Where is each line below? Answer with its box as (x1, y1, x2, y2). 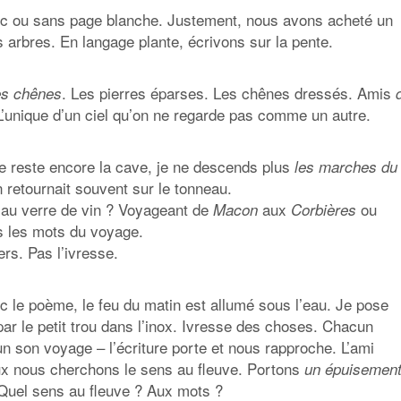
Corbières (291, 198, 356, 220)
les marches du (290, 155, 397, 177)
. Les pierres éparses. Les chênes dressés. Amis (62, 81, 396, 104)
